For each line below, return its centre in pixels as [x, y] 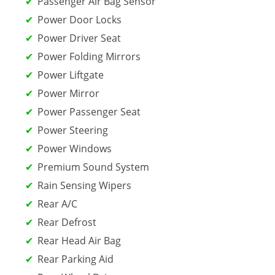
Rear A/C [57, 203]
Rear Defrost [67, 222]
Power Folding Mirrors [89, 56]
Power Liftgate [71, 75]
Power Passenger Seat [89, 111]
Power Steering [73, 130]
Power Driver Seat [79, 38]
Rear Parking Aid [76, 259]
